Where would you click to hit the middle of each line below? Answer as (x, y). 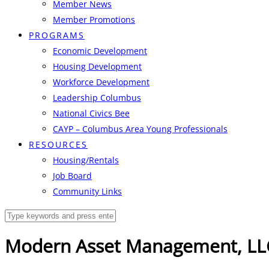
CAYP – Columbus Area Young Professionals (140, 129)
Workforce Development (101, 82)
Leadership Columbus (97, 98)
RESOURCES (58, 144)
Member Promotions (94, 20)
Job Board (72, 176)
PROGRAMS (57, 35)
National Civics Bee (91, 113)
